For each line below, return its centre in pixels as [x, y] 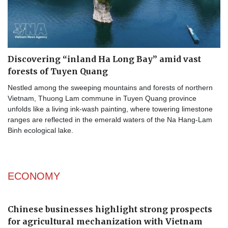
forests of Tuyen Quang [58, 72]
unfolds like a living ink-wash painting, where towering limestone [110, 109]
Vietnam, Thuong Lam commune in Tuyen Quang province [102, 98]
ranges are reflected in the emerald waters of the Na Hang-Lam [110, 120]
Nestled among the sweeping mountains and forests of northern [110, 88]
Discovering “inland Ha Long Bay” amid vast [104, 59]
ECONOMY [34, 176]
